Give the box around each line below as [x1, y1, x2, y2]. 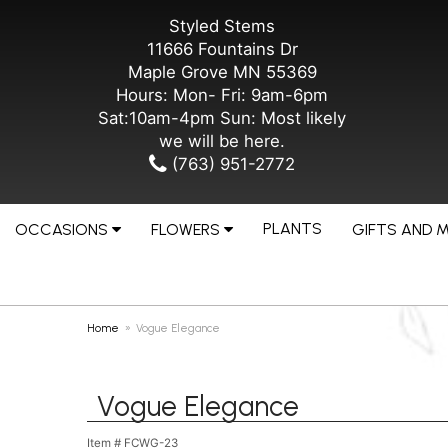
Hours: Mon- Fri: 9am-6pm [116, 85, 328, 105]
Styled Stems [169, 16, 275, 36]
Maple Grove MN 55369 [127, 62, 317, 82]
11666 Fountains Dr [146, 39, 298, 59]
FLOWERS [151, 220, 220, 239]
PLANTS [263, 219, 322, 238]
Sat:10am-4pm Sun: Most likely [98, 108, 346, 128]
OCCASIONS [15, 220, 108, 239]
